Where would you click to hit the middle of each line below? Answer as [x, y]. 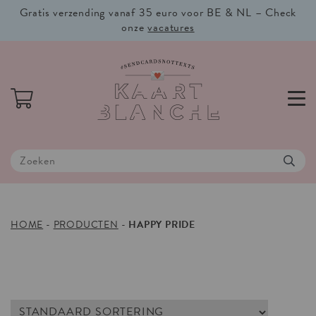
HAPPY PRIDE [162, 224]
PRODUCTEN [86, 224]
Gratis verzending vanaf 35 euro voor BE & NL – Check [158, 13]
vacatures [171, 28]
